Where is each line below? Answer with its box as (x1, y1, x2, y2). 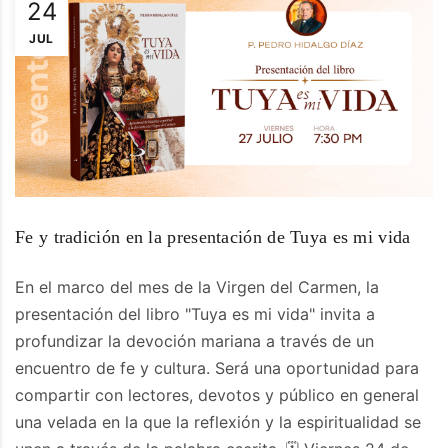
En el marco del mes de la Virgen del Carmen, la (15, 277, 379, 298)
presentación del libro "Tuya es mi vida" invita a (15, 304, 375, 325)
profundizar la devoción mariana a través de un (15, 331, 374, 352)
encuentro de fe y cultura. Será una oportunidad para (15, 358, 419, 379)
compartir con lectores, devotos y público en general (15, 385, 419, 406)
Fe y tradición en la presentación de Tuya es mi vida (15, 227, 411, 248)
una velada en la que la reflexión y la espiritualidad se (15, 412, 421, 433)
